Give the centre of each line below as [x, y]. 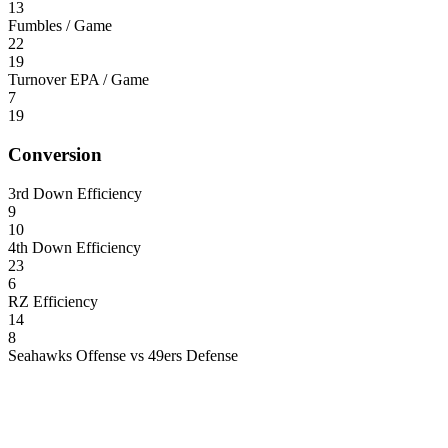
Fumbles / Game [60, 26]
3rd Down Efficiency [75, 193]
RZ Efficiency [53, 301]
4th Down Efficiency [74, 247]
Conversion [55, 154]
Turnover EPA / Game [78, 80]
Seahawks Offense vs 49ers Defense [123, 355]
